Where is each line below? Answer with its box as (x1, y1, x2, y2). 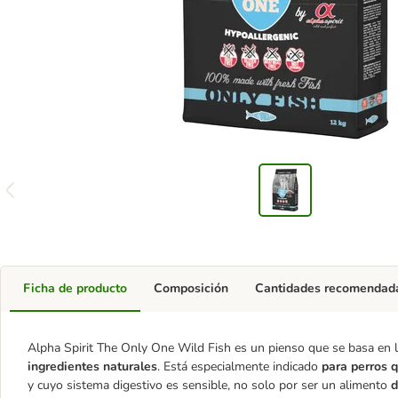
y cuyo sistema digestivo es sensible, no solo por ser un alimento (28, 377, 391, 394)
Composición (154, 280, 228, 297)
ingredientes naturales (28, 358, 157, 375)
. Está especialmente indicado (157, 358, 322, 375)
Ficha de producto (23, 280, 127, 297)
